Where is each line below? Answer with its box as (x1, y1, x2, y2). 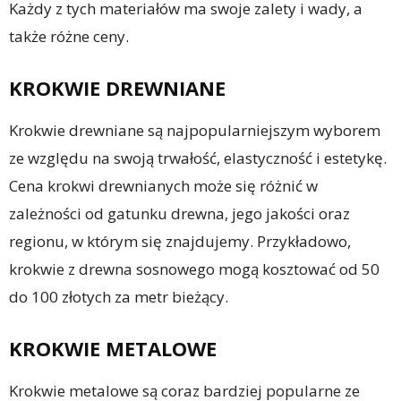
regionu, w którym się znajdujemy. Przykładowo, (9, 231, 351, 252)
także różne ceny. (9, 26, 129, 47)
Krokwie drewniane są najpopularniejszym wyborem (9, 120, 380, 141)
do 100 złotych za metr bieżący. (9, 286, 228, 307)
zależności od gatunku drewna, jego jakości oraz (9, 203, 350, 224)
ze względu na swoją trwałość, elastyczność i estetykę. (9, 148, 387, 168)
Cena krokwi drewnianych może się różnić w (9, 175, 318, 196)
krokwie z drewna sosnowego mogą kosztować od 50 (9, 259, 380, 279)
